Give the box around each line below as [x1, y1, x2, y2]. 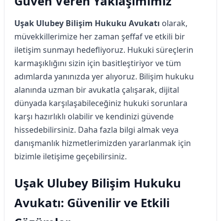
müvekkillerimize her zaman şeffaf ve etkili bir [14, 31, 185, 42]
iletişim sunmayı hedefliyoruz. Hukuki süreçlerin [14, 44, 193, 55]
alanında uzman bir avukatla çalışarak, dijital [14, 84, 179, 95]
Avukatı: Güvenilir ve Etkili [14, 194, 170, 211]
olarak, [160, 17, 187, 29]
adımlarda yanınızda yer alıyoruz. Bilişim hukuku [14, 71, 194, 82]
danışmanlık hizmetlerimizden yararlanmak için [14, 137, 191, 148]
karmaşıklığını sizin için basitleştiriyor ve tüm [14, 57, 181, 69]
